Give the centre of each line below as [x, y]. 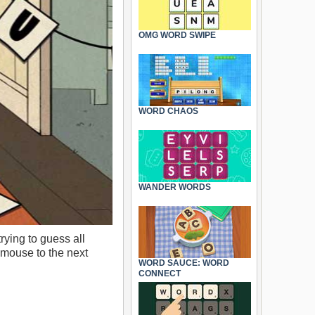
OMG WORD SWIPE [177, 35]
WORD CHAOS [168, 111]
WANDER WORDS [175, 187]
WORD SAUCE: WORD [184, 263]
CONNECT [160, 274]
